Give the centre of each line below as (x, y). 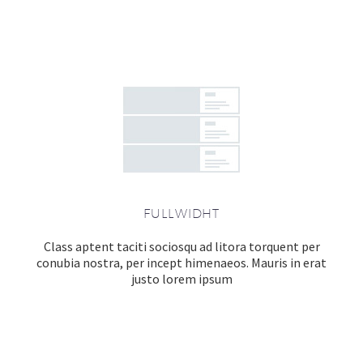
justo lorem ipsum (181, 278)
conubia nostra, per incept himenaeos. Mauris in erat (181, 262)
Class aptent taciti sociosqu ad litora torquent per (181, 246)
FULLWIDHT (181, 214)
